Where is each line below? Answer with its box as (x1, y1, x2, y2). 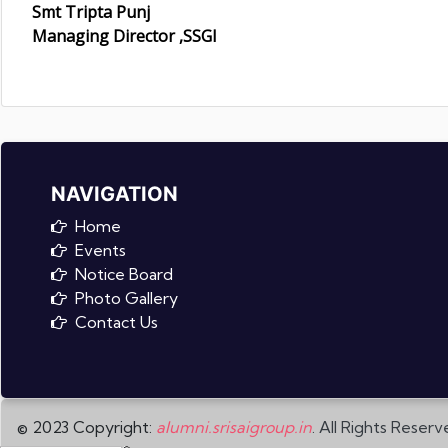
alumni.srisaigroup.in (156, 417, 312, 438)
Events (67, 240, 126, 261)
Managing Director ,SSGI (32, 25, 217, 48)
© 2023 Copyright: (17, 417, 156, 438)
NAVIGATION (51, 182, 178, 207)
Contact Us (67, 312, 158, 333)
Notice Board (67, 264, 173, 285)
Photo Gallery (67, 288, 178, 309)
